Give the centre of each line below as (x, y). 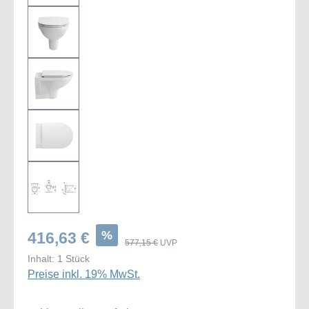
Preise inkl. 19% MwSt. (84, 274)
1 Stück (73, 259)
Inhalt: (42, 259)
